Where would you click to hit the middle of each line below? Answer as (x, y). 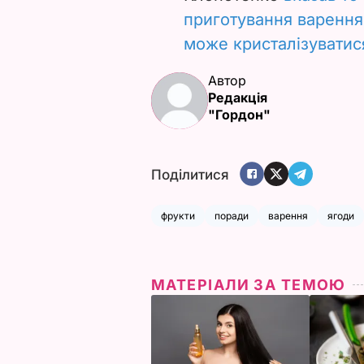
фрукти (178, 215)
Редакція (238, 97)
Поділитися (190, 175)
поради (232, 215)
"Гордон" (239, 114)
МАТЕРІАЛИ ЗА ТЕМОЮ (249, 284)
